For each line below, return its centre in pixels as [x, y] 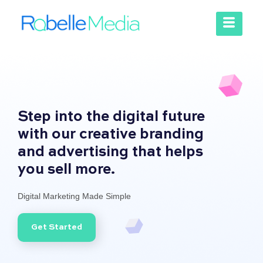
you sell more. [66, 170]
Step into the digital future [111, 117]
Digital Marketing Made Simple [74, 196]
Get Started [57, 227]
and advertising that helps [110, 152]
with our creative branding [111, 134]
